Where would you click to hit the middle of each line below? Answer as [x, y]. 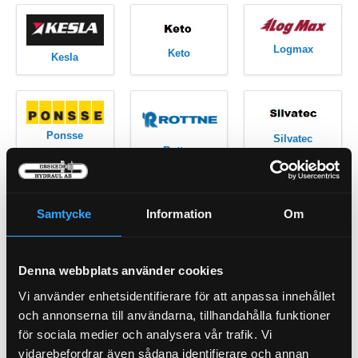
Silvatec [293, 139]
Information [179, 214]
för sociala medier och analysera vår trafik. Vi [145, 334]
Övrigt [179, 340]
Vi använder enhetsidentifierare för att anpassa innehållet [177, 296]
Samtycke [64, 214]
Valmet [293, 258]
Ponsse [65, 136]
